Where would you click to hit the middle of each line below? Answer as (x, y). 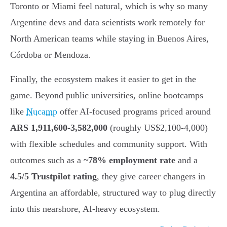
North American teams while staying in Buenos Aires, (109, 38)
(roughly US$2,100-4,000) (158, 127)
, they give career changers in (151, 176)
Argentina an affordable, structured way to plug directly (113, 192)
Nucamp (42, 111)
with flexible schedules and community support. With (109, 144)
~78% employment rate (129, 160)
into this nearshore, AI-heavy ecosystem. (85, 209)
